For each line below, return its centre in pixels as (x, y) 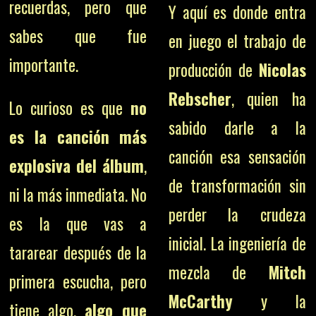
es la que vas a (78, 224)
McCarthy (200, 301)
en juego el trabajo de (237, 41)
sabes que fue (78, 36)
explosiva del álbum (77, 166)
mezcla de (218, 272)
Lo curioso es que (70, 108)
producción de (213, 70)
